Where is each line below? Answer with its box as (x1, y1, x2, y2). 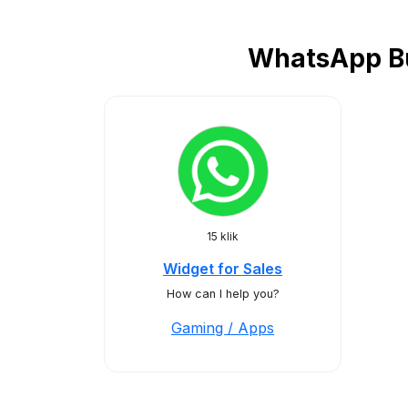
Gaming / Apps (171, 319, 274, 337)
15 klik (207, 229, 239, 243)
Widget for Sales (163, 260, 282, 278)
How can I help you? (166, 287, 280, 301)
